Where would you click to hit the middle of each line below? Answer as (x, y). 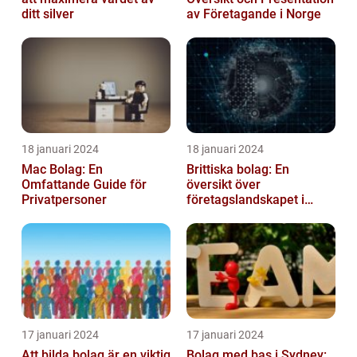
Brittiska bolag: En (238, 170)
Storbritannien (228, 215)
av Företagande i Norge (254, 14)
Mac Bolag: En (62, 170)
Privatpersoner (64, 200)
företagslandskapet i (245, 200)
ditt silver (48, 14)
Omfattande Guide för (84, 185)
